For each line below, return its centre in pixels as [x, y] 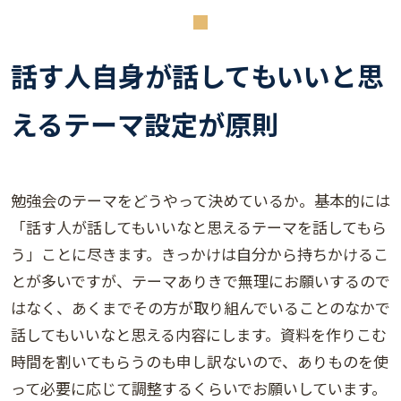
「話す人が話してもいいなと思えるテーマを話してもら [199, 226]
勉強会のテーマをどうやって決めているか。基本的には [200, 200]
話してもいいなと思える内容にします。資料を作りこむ [199, 334]
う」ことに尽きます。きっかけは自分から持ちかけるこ [200, 253]
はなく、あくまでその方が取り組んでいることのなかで [200, 307]
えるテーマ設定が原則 [145, 123]
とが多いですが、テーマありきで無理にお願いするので [200, 280]
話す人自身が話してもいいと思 [197, 75]
